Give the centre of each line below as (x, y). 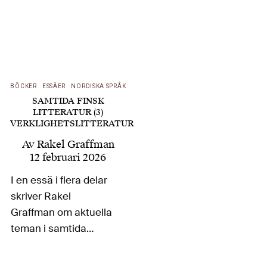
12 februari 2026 (68, 157)
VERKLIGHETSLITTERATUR (72, 124)
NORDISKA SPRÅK (99, 86)
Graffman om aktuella (62, 212)
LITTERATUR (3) (68, 113)
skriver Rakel (41, 196)
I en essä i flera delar (59, 180)
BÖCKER (24, 86)
